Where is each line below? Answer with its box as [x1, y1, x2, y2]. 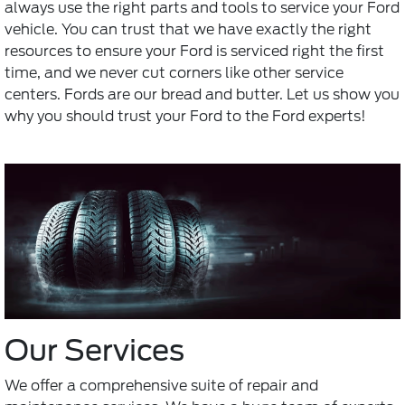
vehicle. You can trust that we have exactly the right [5, 21, 372, 39]
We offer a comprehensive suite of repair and [5, 377, 318, 395]
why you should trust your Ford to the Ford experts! [5, 108, 366, 126]
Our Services [5, 333, 184, 369]
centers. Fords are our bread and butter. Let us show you [5, 86, 400, 104]
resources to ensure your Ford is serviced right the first [5, 42, 384, 61]
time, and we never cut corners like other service [5, 64, 344, 82]
